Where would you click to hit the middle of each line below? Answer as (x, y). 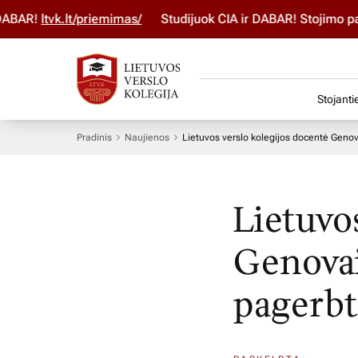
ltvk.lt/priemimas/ (72, 19)
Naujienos (147, 137)
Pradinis (94, 137)
